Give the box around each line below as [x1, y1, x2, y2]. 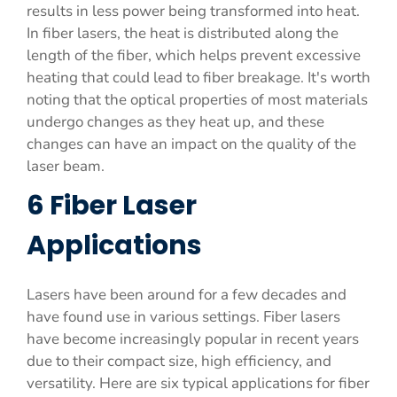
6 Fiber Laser [27, 187, 197, 224]
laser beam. [27, 156, 105, 176]
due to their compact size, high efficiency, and [27, 351, 331, 371]
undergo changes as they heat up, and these [27, 112, 324, 132]
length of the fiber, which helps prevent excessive [27, 45, 361, 66]
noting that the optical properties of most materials [27, 90, 368, 110]
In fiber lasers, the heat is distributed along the [27, 23, 339, 43]
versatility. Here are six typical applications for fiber [27, 373, 370, 393]
